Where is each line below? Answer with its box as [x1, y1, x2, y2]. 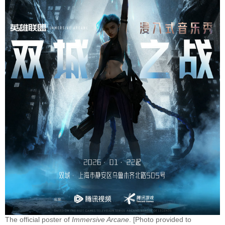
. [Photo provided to [129, 215, 191, 223]
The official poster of [5, 215, 72, 223]
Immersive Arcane [72, 215, 129, 223]
